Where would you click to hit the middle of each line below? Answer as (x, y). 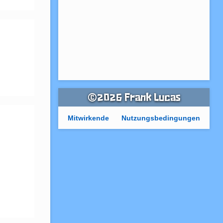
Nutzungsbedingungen (161, 118)
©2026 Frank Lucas (134, 98)
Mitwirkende (89, 118)
